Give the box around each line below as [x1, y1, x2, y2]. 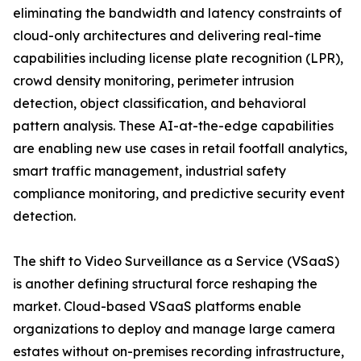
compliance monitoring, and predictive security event [13, 185, 345, 202]
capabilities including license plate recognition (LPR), [13, 50, 343, 67]
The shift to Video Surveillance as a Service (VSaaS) [13, 253, 339, 270]
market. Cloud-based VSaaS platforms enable [13, 298, 301, 315]
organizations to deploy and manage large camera [13, 321, 335, 338]
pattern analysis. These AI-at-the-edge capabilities [13, 118, 334, 135]
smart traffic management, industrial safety [13, 163, 286, 180]
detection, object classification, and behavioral [13, 95, 306, 112]
